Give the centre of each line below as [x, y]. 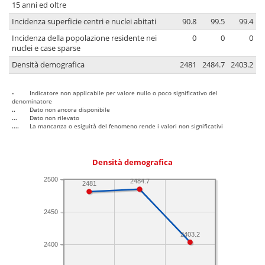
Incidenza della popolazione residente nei [84, 38]
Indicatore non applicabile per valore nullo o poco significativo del [124, 93]
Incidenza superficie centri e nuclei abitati [84, 22]
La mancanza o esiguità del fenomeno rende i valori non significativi [126, 126]
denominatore [32, 101]
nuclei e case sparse [46, 49]
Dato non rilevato [54, 118]
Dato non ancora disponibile [70, 110]
